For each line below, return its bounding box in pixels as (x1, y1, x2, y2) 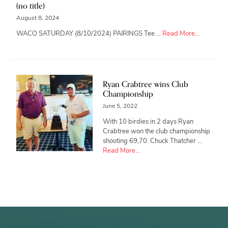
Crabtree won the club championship (103, 128, 211, 135)
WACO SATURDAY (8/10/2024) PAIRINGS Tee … (16, 30, 163, 37)
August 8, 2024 (16, 15, 60, 21)
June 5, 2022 (103, 103, 138, 109)
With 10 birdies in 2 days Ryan (103, 118, 194, 125)
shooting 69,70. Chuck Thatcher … (103, 137, 203, 145)
